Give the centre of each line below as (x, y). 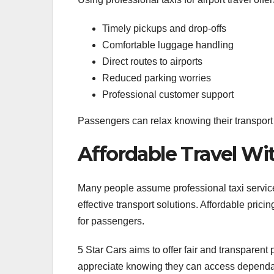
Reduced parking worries (157, 78)
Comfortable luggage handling (168, 45)
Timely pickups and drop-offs (164, 28)
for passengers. (111, 221)
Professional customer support (168, 94)
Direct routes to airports (152, 61)
